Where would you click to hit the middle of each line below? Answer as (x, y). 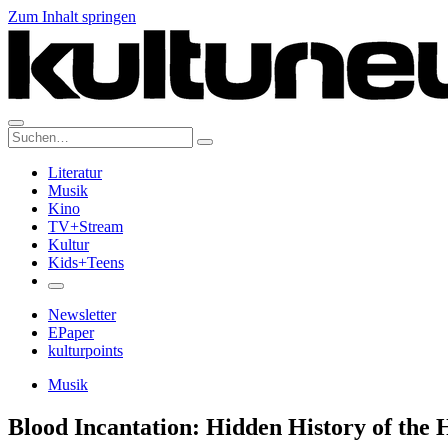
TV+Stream (85, 226)
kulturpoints (85, 350)
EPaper (71, 332)
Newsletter (82, 314)
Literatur (75, 172)
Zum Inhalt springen (72, 16)
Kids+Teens (86, 262)
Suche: (28, 134)
